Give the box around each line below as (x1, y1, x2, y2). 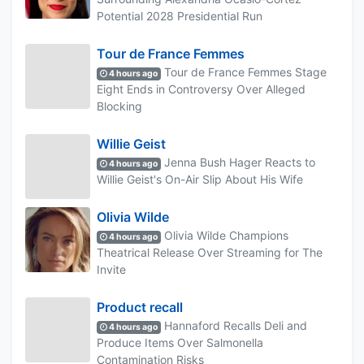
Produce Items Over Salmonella (97, 335, 263, 349)
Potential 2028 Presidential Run (97, 8, 262, 23)
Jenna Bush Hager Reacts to (161, 154, 316, 169)
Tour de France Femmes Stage (161, 64, 327, 79)
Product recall (97, 298, 183, 315)
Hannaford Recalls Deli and (161, 318, 308, 332)
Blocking (97, 98, 142, 113)
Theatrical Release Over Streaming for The (97, 245, 323, 259)
